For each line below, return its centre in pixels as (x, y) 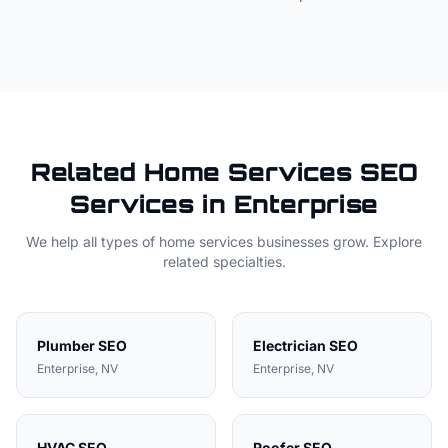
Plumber (66, 345)
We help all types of (92, 241)
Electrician (289, 345)
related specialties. (224, 261)
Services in (152, 204)
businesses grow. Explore (337, 241)
